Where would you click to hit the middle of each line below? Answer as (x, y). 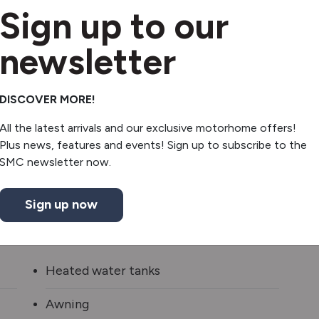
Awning (67, 304)
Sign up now (61, 205)
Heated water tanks (103, 271)
